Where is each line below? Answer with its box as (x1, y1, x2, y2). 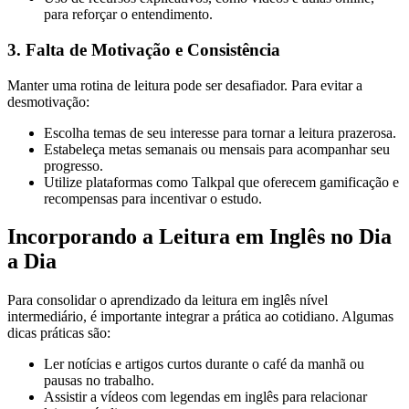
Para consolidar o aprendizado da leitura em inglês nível (7, 292, 328, 309)
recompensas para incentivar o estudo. (44, 190, 262, 206)
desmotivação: (7, 93, 89, 110)
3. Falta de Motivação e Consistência (7, 39, 280, 59)
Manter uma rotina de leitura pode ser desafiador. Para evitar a (7, 77, 362, 93)
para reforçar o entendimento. (44, 6, 213, 23)
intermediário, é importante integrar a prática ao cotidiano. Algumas (7, 309, 393, 325)
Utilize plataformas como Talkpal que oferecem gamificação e (44, 173, 399, 190)
